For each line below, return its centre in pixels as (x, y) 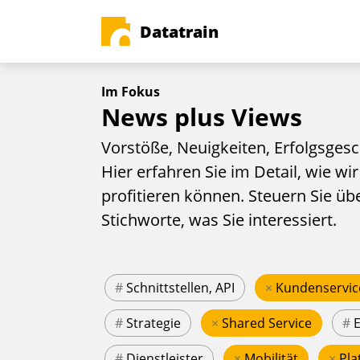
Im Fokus (131, 92)
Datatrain (179, 31)
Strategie (153, 323)
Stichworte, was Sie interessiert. (219, 220)
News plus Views (202, 117)
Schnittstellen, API (180, 288)
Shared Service (267, 323)
